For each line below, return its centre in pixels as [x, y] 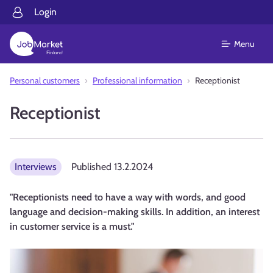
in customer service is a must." [72, 226]
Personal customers [45, 80]
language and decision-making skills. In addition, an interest [135, 212]
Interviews [36, 167]
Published [93, 167]
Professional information [137, 80]
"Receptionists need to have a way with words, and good [128, 197]
